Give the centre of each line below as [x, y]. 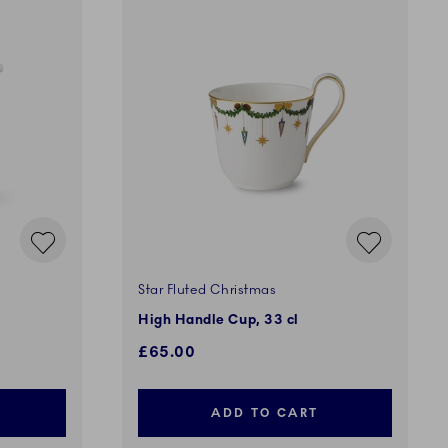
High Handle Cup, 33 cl [218, 320]
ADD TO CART [265, 413]
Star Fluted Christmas [207, 290]
